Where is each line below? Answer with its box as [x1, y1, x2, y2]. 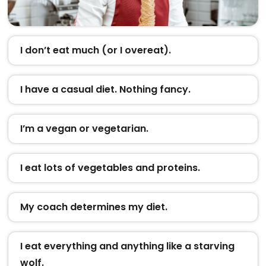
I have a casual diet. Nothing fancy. [20, 82, 191, 96]
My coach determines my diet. [20, 199, 167, 214]
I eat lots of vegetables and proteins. [20, 160, 200, 175]
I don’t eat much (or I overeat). [20, 43, 171, 57]
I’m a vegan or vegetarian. [20, 121, 148, 135]
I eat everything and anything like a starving [20, 239, 235, 253]
